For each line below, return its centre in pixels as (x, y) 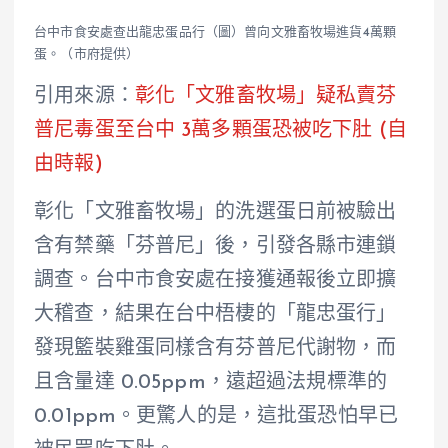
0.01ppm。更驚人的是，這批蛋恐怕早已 (216, 417)
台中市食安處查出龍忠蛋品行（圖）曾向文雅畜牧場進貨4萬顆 (215, 33)
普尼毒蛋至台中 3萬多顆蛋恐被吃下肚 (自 (221, 131)
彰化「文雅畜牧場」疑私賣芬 (265, 97)
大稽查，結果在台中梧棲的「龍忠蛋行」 (215, 315)
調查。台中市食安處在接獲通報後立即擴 (215, 281)
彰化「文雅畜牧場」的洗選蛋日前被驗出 (215, 213)
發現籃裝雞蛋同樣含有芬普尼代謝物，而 (215, 349)
